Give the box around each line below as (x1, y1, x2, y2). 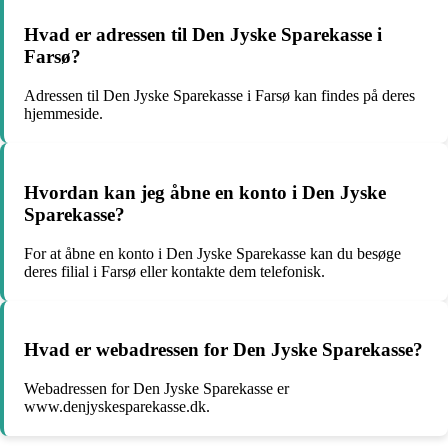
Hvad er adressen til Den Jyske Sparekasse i (24, 24, 382, 46)
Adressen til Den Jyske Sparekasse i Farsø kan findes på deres (24, 87, 415, 105)
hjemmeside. (24, 105, 103, 123)
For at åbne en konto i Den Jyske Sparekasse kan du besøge (24, 244, 401, 262)
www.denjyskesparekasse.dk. (24, 398, 210, 415)
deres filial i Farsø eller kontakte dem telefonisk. (24, 262, 325, 280)
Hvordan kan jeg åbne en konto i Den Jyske (24, 181, 386, 203)
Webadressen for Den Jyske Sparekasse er (24, 380, 289, 397)
